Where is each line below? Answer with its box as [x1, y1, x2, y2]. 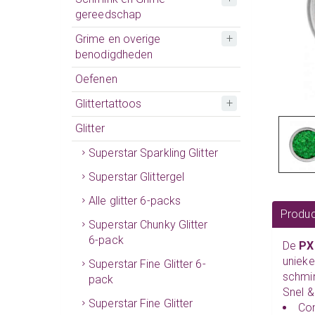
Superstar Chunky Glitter [89, 217, 208, 231]
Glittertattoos [75, 96, 142, 110]
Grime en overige [75, 32, 161, 46]
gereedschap [75, 7, 142, 21]
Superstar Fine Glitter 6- [89, 257, 206, 271]
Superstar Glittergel [89, 169, 185, 184]
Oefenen [75, 72, 117, 86]
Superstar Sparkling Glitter [89, 146, 218, 160]
